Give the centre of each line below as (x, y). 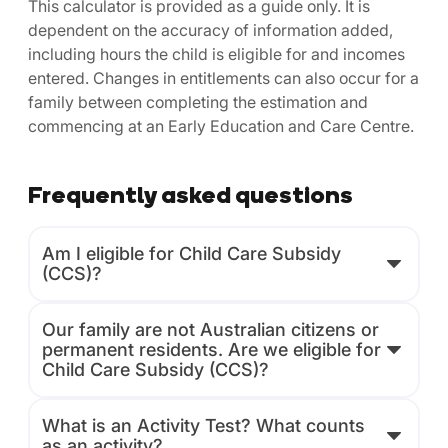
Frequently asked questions (190, 194)
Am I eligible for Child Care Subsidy (191, 253)
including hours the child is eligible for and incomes (216, 54)
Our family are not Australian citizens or (210, 329)
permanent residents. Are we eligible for (211, 349)
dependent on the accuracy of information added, (210, 30)
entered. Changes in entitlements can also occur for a (223, 78)
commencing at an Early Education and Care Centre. (221, 126)
